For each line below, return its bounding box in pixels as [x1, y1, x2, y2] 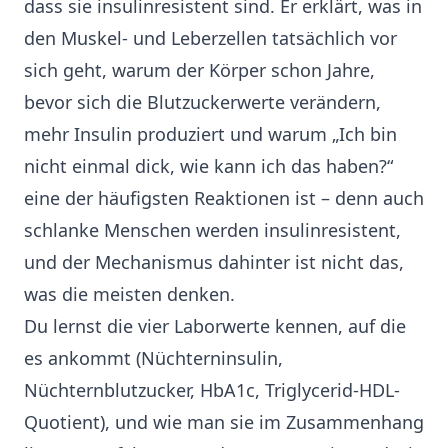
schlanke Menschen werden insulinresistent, [24, 218, 401, 243]
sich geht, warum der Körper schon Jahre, [24, 58, 375, 83]
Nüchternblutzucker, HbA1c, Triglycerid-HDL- [24, 378, 400, 403]
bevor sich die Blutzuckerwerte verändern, [24, 90, 381, 115]
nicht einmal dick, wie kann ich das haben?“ [24, 154, 393, 179]
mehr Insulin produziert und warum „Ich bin [24, 122, 397, 147]
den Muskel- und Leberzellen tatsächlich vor [24, 26, 397, 51]
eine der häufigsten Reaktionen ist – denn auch [24, 186, 424, 211]
